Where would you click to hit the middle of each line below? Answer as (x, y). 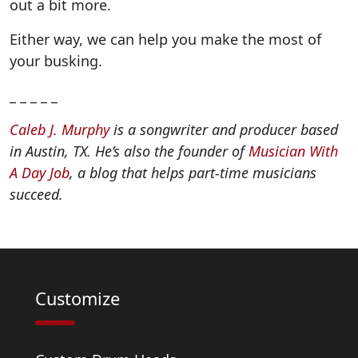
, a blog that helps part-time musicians (193, 172)
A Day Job (40, 172)
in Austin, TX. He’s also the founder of (129, 151)
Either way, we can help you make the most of (165, 39)
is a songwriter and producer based (224, 129)
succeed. (36, 194)
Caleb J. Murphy (60, 129)
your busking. (56, 60)
